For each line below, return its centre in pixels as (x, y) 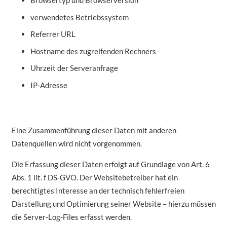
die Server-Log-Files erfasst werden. (71, 217)
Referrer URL (53, 34)
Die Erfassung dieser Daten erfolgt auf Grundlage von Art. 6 (110, 164)
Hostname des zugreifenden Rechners (93, 51)
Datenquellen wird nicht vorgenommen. (77, 144)
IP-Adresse (49, 85)
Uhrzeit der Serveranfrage (74, 68)
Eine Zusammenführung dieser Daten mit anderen (94, 130)
